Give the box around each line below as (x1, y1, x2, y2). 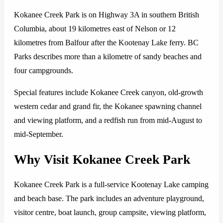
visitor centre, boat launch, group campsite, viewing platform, (14, 208, 206, 217)
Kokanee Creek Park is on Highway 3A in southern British (14, 10, 199, 19)
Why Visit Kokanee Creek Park (14, 152, 190, 167)
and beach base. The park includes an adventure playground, (14, 194, 204, 203)
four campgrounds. (14, 66, 73, 75)
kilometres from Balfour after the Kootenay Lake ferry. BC (14, 38, 199, 47)
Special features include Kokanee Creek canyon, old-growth (14, 88, 203, 97)
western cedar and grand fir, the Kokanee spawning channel (14, 102, 202, 111)
